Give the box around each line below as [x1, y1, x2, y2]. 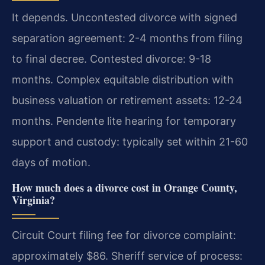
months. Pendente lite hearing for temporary [12, 114, 236, 127]
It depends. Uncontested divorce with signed [12, 11, 237, 24]
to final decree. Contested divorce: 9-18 [12, 52, 211, 65]
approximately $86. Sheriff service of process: [12, 249, 243, 262]
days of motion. [12, 156, 91, 169]
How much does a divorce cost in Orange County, [12, 179, 237, 195]
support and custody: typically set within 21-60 [12, 135, 248, 148]
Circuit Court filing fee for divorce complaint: [12, 228, 236, 241]
